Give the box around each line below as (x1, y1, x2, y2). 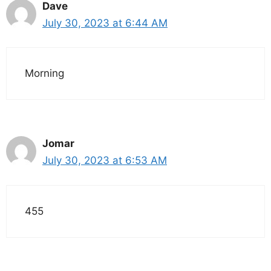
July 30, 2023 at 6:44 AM (42, 16, 168, 29)
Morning (25, 67, 64, 80)
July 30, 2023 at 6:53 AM (42, 154, 167, 167)
